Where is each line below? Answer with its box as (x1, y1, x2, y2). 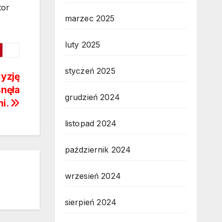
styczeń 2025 (64, 66, 115, 76)
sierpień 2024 (64, 197, 117, 207)
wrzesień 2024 (64, 171, 121, 181)
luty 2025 (64, 40, 101, 50)
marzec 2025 (64, 13, 115, 23)
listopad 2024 (64, 118, 117, 128)
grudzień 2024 (64, 92, 120, 102)
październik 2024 (64, 145, 131, 155)
